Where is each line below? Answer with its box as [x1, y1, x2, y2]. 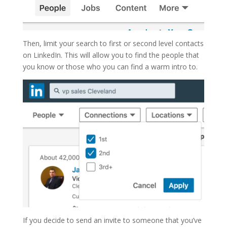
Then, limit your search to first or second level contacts [22, 39, 204, 49]
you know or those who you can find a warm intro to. [22, 62, 198, 72]
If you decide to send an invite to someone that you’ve [22, 215, 202, 225]
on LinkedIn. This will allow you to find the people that [22, 50, 199, 60]
